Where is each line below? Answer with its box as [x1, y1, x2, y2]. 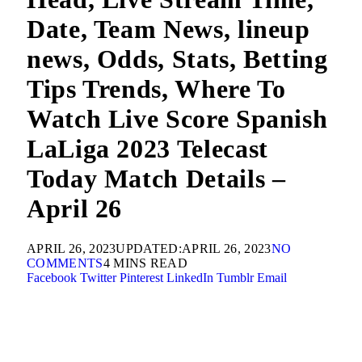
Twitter [80, 270, 116, 284]
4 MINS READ [103, 255, 188, 270]
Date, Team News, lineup [27, 15, 310, 44]
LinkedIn [166, 270, 213, 284]
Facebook [27, 270, 77, 284]
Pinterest [120, 270, 163, 284]
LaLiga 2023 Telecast [27, 134, 268, 164]
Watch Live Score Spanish [27, 104, 328, 134]
